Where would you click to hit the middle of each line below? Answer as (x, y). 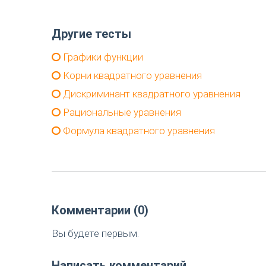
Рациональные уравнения (121, 112)
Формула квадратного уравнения (138, 130)
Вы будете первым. (95, 233)
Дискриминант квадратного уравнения (151, 94)
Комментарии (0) (100, 210)
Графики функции (102, 57)
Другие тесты (91, 34)
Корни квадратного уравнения (131, 75)
